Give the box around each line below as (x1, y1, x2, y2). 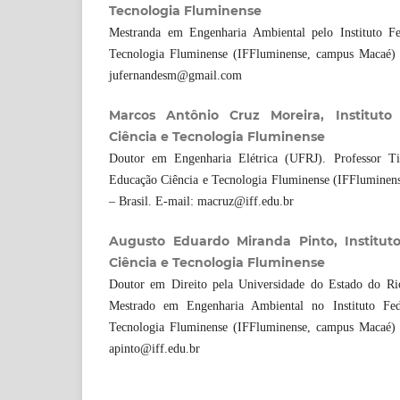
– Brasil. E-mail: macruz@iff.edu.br (109, 194, 294, 208)
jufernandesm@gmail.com (109, 68, 242, 82)
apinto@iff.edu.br (109, 341, 200, 355)
